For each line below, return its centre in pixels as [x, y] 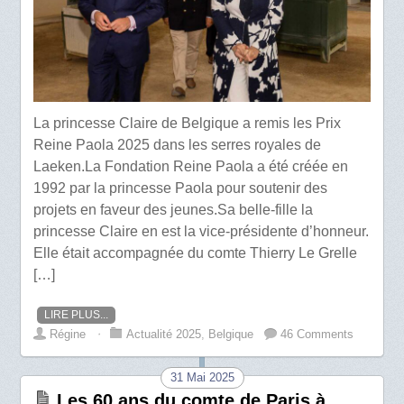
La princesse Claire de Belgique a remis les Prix [188, 123]
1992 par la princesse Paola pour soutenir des [181, 188]
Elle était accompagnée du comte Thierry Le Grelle [196, 252]
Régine [68, 334]
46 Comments [317, 334]
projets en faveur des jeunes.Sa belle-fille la [174, 209]
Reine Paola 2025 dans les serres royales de [178, 144]
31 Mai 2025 [202, 377]
